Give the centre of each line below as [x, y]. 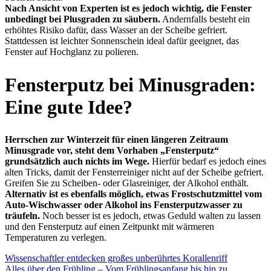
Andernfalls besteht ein [205, 19]
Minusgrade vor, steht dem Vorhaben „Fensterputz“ [112, 151]
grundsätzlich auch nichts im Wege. [77, 162]
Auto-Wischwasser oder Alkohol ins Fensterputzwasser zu [124, 205]
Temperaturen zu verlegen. [56, 238]
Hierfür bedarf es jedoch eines [208, 162]
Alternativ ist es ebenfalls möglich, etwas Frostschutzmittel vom [133, 194]
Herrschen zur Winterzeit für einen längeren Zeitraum [116, 140]
